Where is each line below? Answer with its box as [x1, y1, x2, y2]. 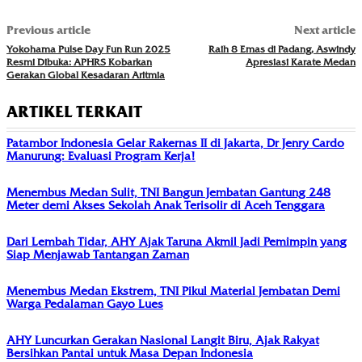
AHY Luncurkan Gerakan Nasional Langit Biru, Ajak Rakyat [6, 333, 319, 348]
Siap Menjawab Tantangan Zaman [6, 247, 189, 263]
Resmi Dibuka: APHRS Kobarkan [6, 56, 152, 69]
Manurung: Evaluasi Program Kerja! [6, 149, 196, 164]
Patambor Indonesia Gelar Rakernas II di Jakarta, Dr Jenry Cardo [6, 136, 344, 151]
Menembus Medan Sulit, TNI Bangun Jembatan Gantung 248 [6, 185, 330, 200]
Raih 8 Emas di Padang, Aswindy [208, 43, 356, 56]
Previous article [6, 23, 90, 38]
